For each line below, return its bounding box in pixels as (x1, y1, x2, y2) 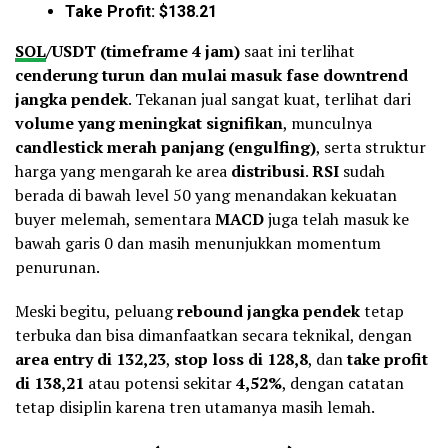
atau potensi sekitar (84, 372, 236, 395)
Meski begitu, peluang (15, 300, 177, 323)
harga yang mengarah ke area (15, 160, 231, 183)
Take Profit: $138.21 (65, 2, 217, 22)
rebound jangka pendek (177, 300, 360, 323)
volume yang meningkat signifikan (15, 112, 283, 135)
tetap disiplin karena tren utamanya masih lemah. (15, 396, 375, 419)
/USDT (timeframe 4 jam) (46, 40, 240, 63)
